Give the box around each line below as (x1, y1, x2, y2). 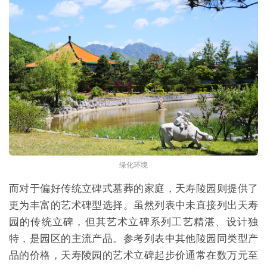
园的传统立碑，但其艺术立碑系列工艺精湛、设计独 (9, 216, 258, 228)
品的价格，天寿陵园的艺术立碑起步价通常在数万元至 (9, 249, 258, 262)
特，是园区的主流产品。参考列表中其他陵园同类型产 (9, 232, 258, 245)
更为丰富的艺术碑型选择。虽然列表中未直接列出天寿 (9, 199, 258, 212)
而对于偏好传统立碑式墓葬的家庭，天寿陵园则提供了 (9, 182, 258, 195)
